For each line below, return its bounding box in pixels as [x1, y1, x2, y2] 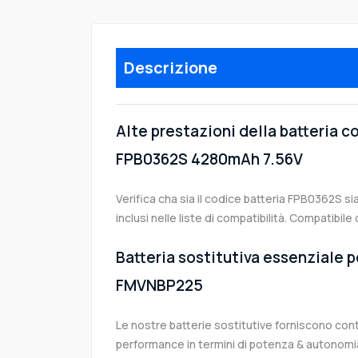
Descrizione [124, 57, 217, 79]
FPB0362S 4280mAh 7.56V [116, 149, 303, 170]
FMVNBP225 [116, 275, 203, 296]
